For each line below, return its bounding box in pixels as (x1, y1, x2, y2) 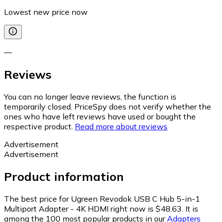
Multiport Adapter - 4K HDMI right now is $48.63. (4, 203, 183, 214)
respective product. (4, 121, 73, 131)
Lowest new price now (4, 7, 88, 17)
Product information (4, 168, 124, 184)
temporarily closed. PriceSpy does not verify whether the (4, 101, 211, 111)
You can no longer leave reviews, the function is (4, 91, 176, 102)
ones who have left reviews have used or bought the (4, 111, 196, 121)
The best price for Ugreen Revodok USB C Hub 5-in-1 (4, 193, 200, 204)
